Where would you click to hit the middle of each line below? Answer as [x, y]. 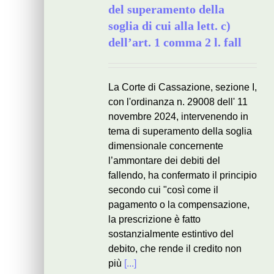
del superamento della [166, 9]
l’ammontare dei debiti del [164, 161]
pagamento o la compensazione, [179, 205]
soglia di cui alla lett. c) [169, 26]
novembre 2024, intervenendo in [178, 117]
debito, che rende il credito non [175, 249]
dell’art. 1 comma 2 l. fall [175, 42]
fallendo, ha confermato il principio [183, 175]
